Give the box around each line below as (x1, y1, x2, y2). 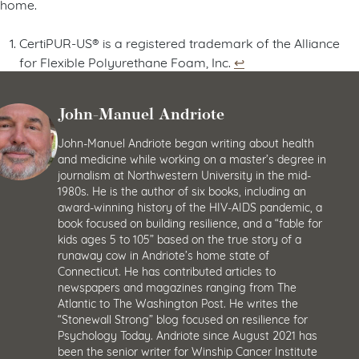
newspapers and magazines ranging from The (58, 278, 296, 294)
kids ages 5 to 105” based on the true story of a (58, 230, 301, 246)
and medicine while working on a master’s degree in (58, 150, 326, 166)
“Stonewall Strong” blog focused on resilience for (58, 310, 308, 326)
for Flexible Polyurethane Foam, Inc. (19, 53, 234, 71)
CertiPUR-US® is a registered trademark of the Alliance (19, 34, 340, 51)
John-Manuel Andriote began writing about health (58, 134, 314, 150)
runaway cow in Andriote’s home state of (58, 246, 269, 262)
